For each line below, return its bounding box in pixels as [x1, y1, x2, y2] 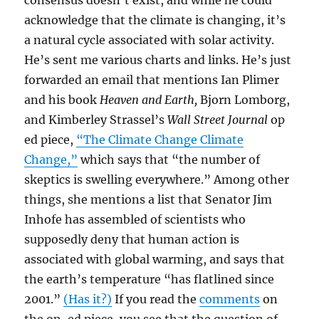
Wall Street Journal [167, 113, 268, 127]
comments [199, 292, 261, 307]
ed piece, [24, 132, 77, 147]
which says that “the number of [78, 152, 261, 167]
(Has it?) [63, 292, 113, 307]
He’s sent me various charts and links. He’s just [24, 53, 292, 68]
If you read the [112, 292, 200, 307]
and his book [24, 93, 100, 108]
